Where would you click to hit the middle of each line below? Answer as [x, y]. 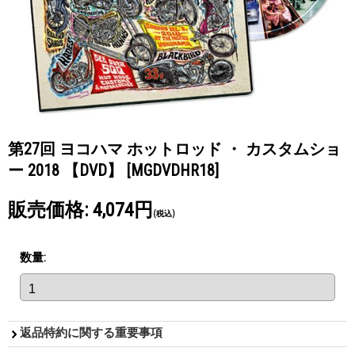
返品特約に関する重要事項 [91, 332]
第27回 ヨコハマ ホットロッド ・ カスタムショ [174, 149]
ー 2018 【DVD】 [67, 170]
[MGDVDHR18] [173, 170]
